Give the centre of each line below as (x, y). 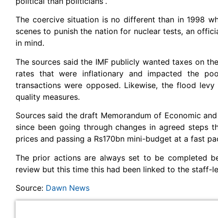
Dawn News (68, 188)
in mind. (30, 43)
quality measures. (48, 97)
